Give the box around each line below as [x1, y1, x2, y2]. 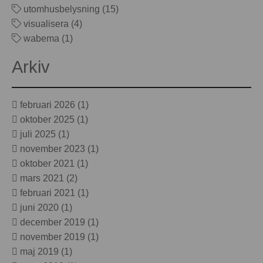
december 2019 [20, 217, 86, 228]
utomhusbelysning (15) [21, 4, 119, 14]
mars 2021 [20, 173, 65, 184]
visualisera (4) [21, 18, 83, 29]
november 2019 [20, 232, 86, 242]
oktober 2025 [20, 114, 75, 125]
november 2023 [20, 144, 86, 154]
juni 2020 [20, 203, 59, 213]
